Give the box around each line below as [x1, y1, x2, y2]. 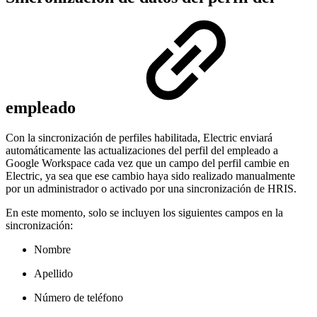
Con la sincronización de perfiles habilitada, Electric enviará [6, 131, 272, 144]
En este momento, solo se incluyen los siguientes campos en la [6, 206, 283, 219]
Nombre [34, 243, 71, 255]
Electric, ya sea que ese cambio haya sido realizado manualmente [6, 169, 295, 182]
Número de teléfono [34, 291, 123, 304]
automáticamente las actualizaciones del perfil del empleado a [6, 144, 278, 156]
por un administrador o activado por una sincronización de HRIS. [6, 182, 296, 195]
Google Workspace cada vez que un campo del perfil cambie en [6, 156, 289, 169]
